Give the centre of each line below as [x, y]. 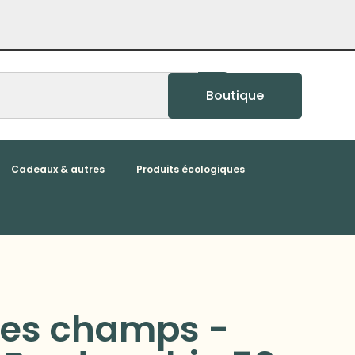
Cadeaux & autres [57, 169]
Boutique [235, 95]
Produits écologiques [190, 169]
